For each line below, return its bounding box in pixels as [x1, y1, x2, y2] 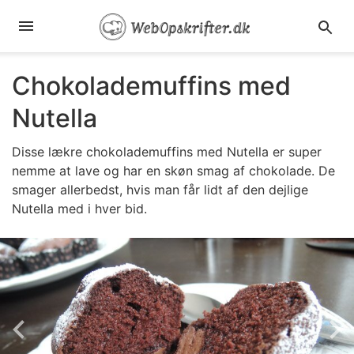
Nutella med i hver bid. [12, 201, 147, 217]
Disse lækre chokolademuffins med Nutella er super [12, 144, 322, 160]
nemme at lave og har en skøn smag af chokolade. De [12, 163, 335, 179]
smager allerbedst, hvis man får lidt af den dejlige [12, 182, 308, 198]
